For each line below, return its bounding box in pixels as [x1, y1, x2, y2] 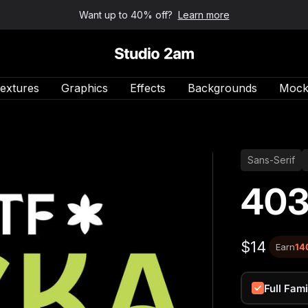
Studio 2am [113, 49, 173, 63]
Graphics [61, 81, 108, 95]
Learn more [177, 9, 230, 21]
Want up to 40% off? [78, 9, 173, 21]
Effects [130, 81, 166, 95]
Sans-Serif [247, 154, 296, 166]
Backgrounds [188, 81, 257, 95]
